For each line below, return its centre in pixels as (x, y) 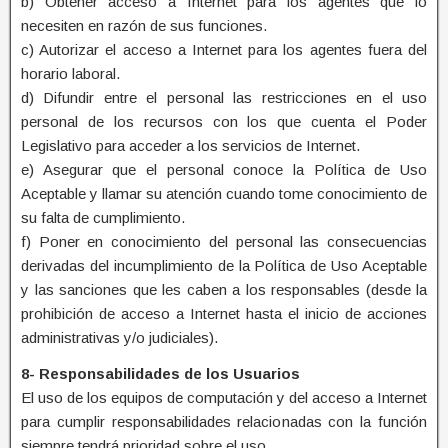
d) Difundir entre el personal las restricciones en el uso (224, 97)
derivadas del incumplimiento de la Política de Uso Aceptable (224, 265)
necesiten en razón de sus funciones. (144, 25)
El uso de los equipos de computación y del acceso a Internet (224, 397)
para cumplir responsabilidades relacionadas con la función (224, 421)
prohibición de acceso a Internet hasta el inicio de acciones (224, 313)
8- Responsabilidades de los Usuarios (160, 373)
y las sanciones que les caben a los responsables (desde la (224, 289)
